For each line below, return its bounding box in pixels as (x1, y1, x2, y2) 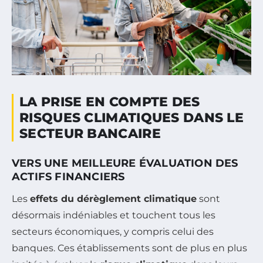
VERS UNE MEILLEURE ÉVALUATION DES (12, 156, 238, 170)
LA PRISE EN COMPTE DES (19, 93, 200, 110)
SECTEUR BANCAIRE (19, 125, 161, 141)
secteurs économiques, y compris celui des (12, 225, 214, 237)
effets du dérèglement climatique (30, 193, 197, 204)
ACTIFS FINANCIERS (12, 170, 125, 183)
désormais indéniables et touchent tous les (12, 209, 215, 221)
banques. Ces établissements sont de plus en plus (12, 242, 247, 254)
